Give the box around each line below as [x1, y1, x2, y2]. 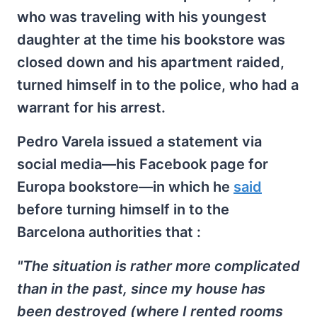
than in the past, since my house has [17, 280, 265, 297]
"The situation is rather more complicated [17, 258, 300, 275]
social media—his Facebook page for [17, 156, 268, 173]
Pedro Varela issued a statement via [17, 133, 262, 150]
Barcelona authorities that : [17, 224, 201, 241]
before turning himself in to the [17, 201, 229, 218]
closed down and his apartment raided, [17, 54, 284, 71]
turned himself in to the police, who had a [17, 76, 299, 93]
